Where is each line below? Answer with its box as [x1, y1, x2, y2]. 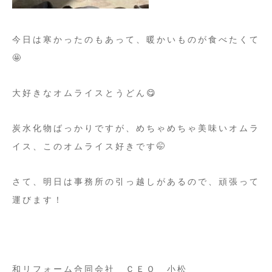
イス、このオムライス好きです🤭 [12, 142, 167, 151]
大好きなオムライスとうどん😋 [12, 89, 157, 98]
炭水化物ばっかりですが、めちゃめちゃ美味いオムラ [12, 124, 260, 133]
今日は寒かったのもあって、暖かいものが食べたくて [12, 35, 260, 44]
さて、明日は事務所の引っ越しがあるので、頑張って [12, 177, 260, 186]
